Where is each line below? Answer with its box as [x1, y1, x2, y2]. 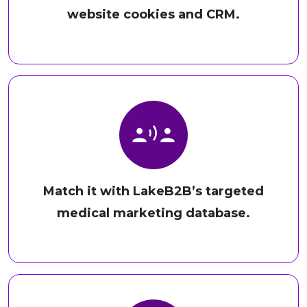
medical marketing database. [57, 206, 250, 221]
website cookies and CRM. [67, 7, 240, 23]
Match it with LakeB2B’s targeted [43, 184, 264, 199]
